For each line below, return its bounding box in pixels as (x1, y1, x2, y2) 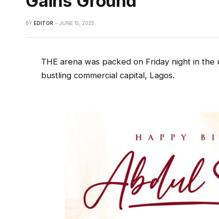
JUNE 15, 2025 (60, 20, 94, 26)
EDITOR (34, 20, 53, 26)
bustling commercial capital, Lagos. (41, 70, 175, 81)
